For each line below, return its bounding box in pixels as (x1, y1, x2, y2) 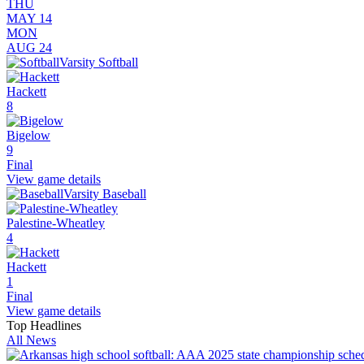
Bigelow (6, 128, 50, 143)
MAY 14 (6, 11, 52, 26)
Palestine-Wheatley (6, 216, 105, 231)
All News (6, 333, 56, 348)
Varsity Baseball (63, 187, 146, 201)
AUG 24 (6, 41, 52, 55)
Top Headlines (6, 318, 81, 333)
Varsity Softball (59, 55, 138, 70)
